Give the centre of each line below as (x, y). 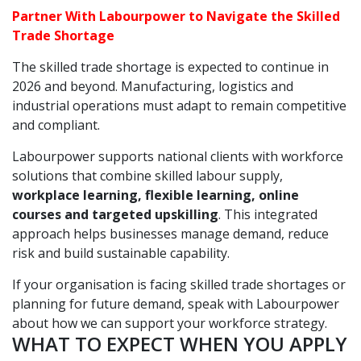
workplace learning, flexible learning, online (156, 195)
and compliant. (56, 125)
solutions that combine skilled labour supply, (147, 176)
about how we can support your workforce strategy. (170, 323)
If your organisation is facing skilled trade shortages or (179, 284)
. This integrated (268, 214)
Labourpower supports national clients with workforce (178, 156)
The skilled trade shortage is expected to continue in (170, 67)
